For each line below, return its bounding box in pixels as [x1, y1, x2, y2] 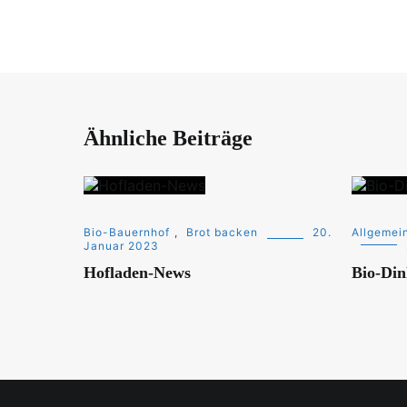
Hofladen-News [84, 263, 191, 282]
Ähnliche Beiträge [84, 125, 253, 150]
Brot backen [186, 224, 258, 239]
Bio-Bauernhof [84, 224, 170, 239]
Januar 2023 [84, 238, 159, 253]
